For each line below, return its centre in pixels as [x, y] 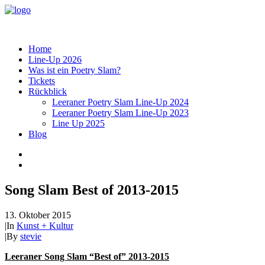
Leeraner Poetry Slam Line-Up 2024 [120, 102]
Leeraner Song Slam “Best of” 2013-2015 [87, 256]
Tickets [42, 81]
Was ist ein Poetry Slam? [75, 70]
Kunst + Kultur [45, 225]
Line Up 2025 [78, 123]
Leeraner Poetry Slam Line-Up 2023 [120, 113]
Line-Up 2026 [55, 59]
